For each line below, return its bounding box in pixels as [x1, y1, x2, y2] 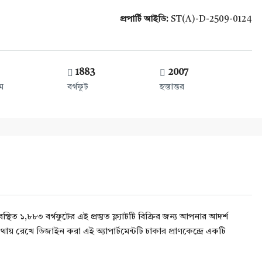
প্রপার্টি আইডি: [120, 15, 168, 24]
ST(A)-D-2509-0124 [168, 15, 252, 24]
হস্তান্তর [159, 83, 184, 92]
